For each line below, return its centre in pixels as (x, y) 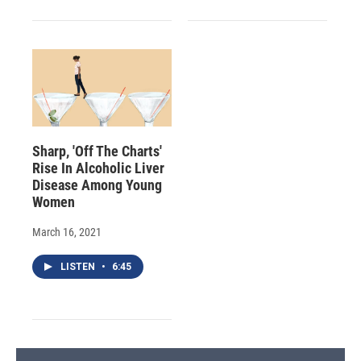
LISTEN (79, 267)
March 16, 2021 (67, 232)
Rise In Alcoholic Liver (98, 168)
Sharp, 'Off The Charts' (97, 151)
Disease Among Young (97, 185)
